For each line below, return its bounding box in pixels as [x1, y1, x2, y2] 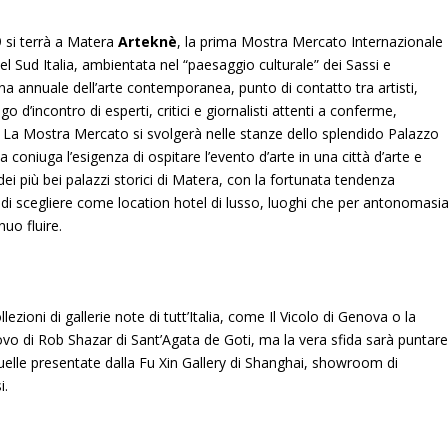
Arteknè [118, 31, 178, 51]
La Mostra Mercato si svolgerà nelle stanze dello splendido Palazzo [3, 123, 440, 143]
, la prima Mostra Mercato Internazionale [177, 31, 444, 51]
